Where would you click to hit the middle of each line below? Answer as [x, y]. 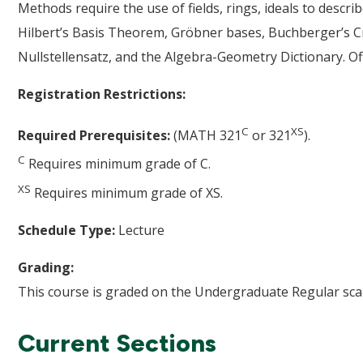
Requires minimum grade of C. [118, 164]
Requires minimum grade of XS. [127, 192]
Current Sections [117, 343]
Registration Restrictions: [102, 94]
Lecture [141, 230]
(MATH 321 [206, 136]
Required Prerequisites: [94, 136]
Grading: [46, 267]
